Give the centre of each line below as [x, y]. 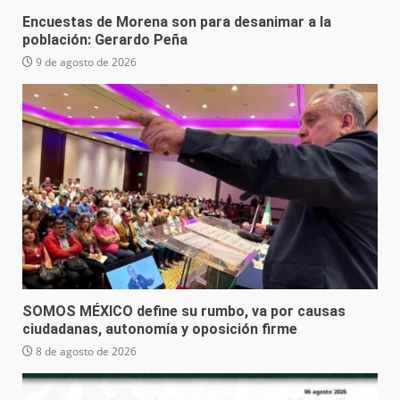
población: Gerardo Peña [105, 40]
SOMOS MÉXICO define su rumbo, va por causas [184, 312]
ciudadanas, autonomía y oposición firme [160, 329]
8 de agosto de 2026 [85, 352]
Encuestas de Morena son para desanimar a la [177, 22]
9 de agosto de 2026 [85, 62]
